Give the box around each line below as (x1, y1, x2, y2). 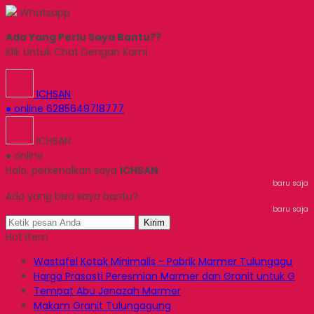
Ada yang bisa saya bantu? (6, 189, 138, 203)
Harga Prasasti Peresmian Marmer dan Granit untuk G (34, 269, 295, 283)
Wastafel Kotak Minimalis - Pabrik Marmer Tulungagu (34, 254, 292, 268)
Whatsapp (17, 6, 70, 20)
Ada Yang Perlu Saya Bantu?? (6, 30, 161, 44)
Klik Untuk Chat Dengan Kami (6, 45, 147, 59)
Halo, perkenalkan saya (6, 163, 120, 177)
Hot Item (6, 230, 48, 244)
